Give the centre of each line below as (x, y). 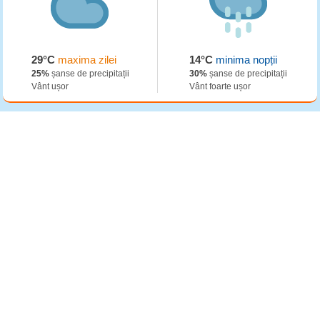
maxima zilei (85, 60)
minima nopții (245, 60)
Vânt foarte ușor (220, 86)
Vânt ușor (50, 86)
